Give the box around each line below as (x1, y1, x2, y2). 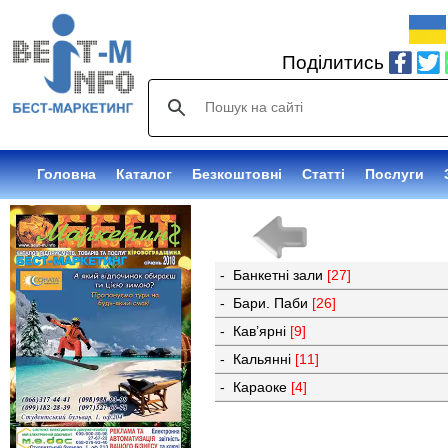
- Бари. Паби (220, 295, 313, 312)
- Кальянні (220, 351, 296, 368)
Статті (301, 165, 345, 182)
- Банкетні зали (220, 267, 328, 284)
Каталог (115, 165, 172, 182)
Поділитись (282, 50, 385, 73)
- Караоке (220, 379, 292, 396)
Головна (36, 165, 96, 182)
